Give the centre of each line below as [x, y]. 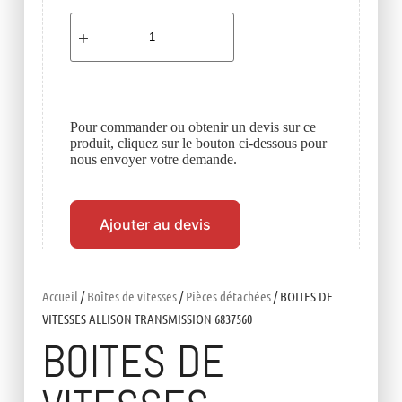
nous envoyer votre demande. [153, 160]
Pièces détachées [228, 297]
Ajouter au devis [155, 225]
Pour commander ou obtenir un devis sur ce [192, 127]
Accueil [60, 297]
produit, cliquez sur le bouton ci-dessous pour [198, 144]
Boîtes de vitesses [131, 297]
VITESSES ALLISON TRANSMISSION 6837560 [147, 319]
